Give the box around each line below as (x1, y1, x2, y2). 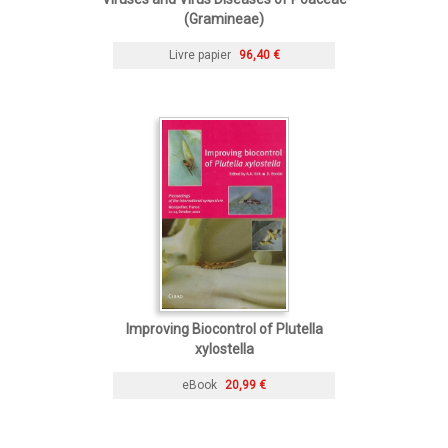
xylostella (194, 340, 254, 357)
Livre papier (168, 47, 231, 62)
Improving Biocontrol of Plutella (125, 320, 323, 337)
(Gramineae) (184, 10, 264, 27)
